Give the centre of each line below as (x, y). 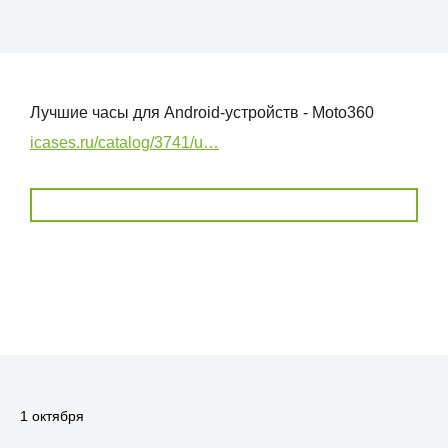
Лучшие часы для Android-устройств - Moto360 (202, 112)
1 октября (52, 416)
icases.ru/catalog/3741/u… (124, 142)
